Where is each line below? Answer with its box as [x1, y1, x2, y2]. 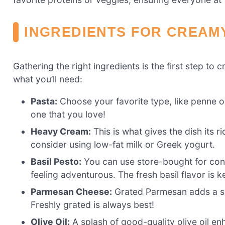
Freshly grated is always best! [31, 199, 155, 210]
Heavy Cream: [31, 126, 91, 137]
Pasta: [31, 95, 58, 106]
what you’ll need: [13, 74, 82, 85]
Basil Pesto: [31, 156, 82, 167]
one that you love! [31, 108, 106, 120]
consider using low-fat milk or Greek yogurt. [31, 139, 215, 150]
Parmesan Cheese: [31, 186, 113, 197]
